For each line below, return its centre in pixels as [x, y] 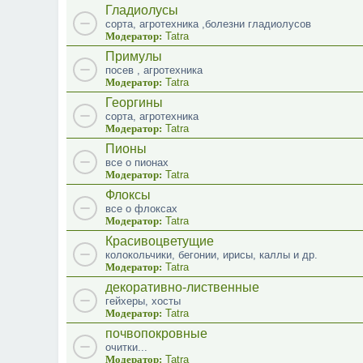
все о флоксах [141, 208]
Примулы [134, 56]
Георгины [134, 102]
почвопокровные [156, 333]
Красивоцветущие [160, 241]
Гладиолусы [142, 10]
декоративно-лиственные [182, 287]
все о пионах [137, 162]
